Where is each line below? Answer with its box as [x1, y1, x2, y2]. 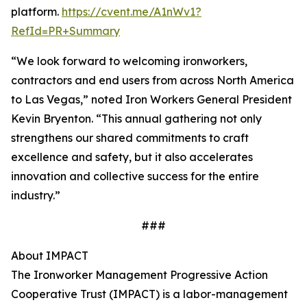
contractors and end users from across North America [11, 73, 294, 87]
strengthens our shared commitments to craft [11, 131, 249, 145]
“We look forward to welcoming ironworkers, [11, 54, 247, 68]
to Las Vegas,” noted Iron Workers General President [11, 93, 292, 106]
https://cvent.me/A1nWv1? [62, 5, 201, 19]
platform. [11, 5, 62, 19]
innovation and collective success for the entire [11, 169, 259, 183]
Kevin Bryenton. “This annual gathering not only [11, 112, 262, 125]
